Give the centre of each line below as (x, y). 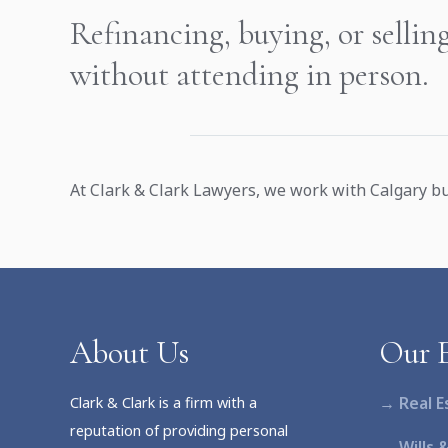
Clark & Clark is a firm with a (163, 402)
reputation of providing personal (179, 430)
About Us (129, 352)
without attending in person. (249, 74)
